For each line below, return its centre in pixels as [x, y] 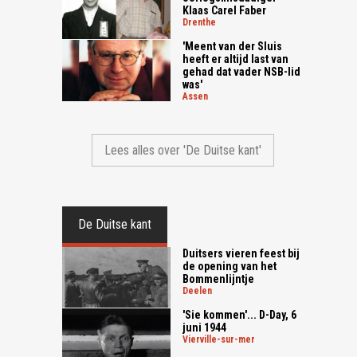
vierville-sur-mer [222, 340]
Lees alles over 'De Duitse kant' [183, 151]
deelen [200, 291]
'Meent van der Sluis [233, 47]
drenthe [202, 22]
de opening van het [230, 267]
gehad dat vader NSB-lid [242, 72]
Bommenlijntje [219, 279]
